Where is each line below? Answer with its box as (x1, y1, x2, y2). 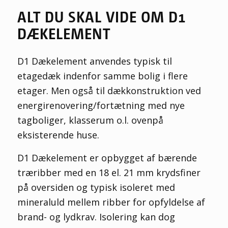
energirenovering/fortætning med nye (17, 99, 185, 112)
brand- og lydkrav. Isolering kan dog (17, 210, 175, 223)
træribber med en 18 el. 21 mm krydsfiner (17, 166, 201, 179)
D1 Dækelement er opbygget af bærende (17, 151, 197, 164)
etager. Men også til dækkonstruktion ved (17, 84, 201, 97)
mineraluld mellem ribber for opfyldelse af (17, 195, 205, 208)
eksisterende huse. (17, 129, 99, 141)
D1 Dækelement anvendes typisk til (17, 55, 172, 68)
